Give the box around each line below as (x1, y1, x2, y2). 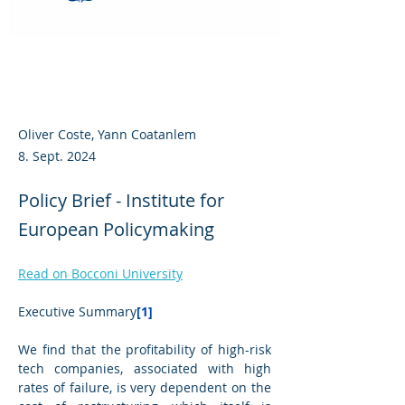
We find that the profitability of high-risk (18, 341, 271, 358)
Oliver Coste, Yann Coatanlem (18, 126, 196, 143)
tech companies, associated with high (18, 360, 271, 377)
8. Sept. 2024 (18, 147, 96, 165)
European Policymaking (18, 217, 214, 241)
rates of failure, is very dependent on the (18, 379, 271, 396)
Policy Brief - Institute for (18, 188, 224, 212)
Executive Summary (18, 303, 137, 320)
